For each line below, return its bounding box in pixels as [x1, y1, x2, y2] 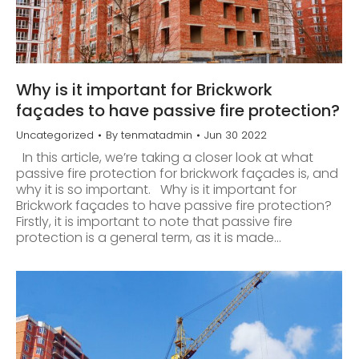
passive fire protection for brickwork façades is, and [16, 164, 338, 184]
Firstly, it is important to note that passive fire [16, 212, 292, 232]
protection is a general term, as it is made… [16, 228, 281, 248]
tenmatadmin [121, 127, 192, 143]
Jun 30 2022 [204, 127, 267, 143]
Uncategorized [16, 127, 94, 143]
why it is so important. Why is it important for [16, 180, 296, 200]
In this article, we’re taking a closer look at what [16, 148, 313, 167]
